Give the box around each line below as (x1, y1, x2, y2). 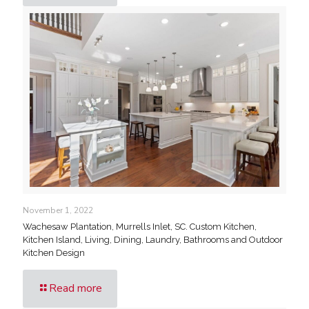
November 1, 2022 (23, 204, 93, 216)
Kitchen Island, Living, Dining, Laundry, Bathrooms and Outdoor (23, 234, 283, 245)
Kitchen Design (23, 247, 85, 258)
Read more (49, 280, 102, 296)
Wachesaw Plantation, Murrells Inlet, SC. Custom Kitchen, (23, 221, 257, 232)
